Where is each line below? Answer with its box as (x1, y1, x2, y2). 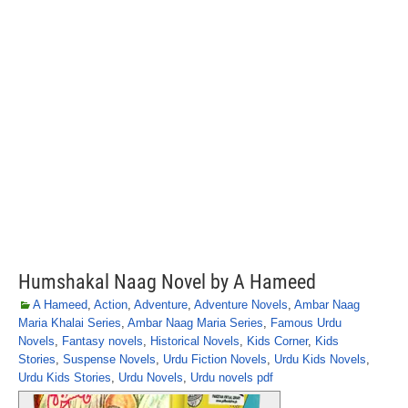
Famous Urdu (270, 316, 342, 330)
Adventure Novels (194, 298, 288, 311)
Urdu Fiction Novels (163, 352, 267, 366)
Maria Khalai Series (18, 316, 121, 330)
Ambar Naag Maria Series (127, 316, 263, 330)
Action (94, 298, 127, 311)
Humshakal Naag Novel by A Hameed (18, 270, 316, 293)
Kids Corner (247, 334, 308, 348)
